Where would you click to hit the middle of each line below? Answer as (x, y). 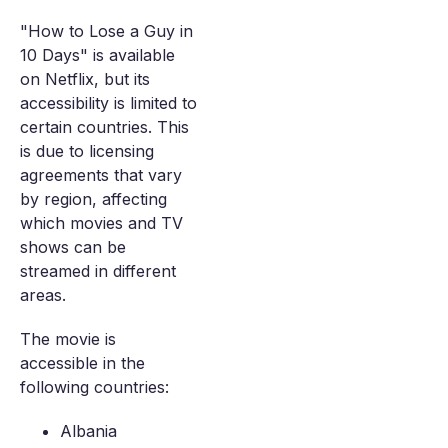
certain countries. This (104, 127)
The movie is (68, 339)
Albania (88, 431)
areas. (43, 295)
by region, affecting (93, 199)
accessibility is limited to (108, 103)
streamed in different (98, 271)
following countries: (94, 387)
